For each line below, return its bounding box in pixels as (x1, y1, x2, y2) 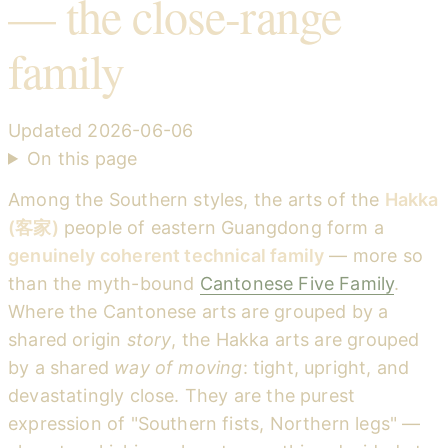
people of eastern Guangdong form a (58, 217, 385, 239)
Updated (8, 119, 88, 141)
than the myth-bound (8, 273, 200, 295)
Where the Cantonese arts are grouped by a (8, 301, 389, 323)
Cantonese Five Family (199, 273, 395, 295)
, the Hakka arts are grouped (171, 329, 420, 351)
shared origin (8, 329, 127, 351)
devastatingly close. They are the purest (8, 385, 356, 407)
